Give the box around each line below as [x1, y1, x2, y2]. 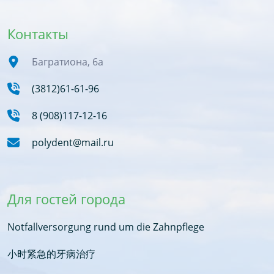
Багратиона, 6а [32, 54, 103, 68]
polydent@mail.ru [32, 135, 114, 149]
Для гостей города [7, 190, 125, 208]
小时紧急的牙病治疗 [7, 246, 95, 261]
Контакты [7, 24, 68, 43]
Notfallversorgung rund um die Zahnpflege [7, 220, 204, 234]
